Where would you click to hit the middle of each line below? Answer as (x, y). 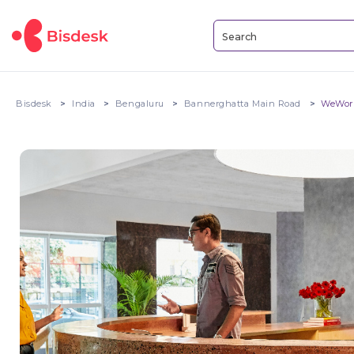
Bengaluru (139, 104)
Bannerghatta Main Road (243, 104)
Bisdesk (34, 104)
